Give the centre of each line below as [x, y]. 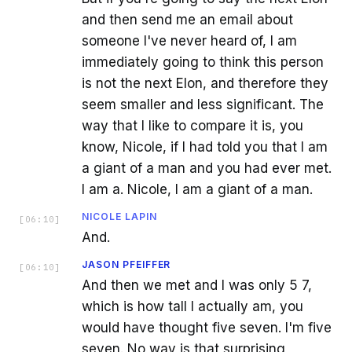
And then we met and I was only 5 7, [197, 285]
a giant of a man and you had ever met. [207, 168]
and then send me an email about [187, 19]
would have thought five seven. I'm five [207, 327]
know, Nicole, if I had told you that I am [205, 147]
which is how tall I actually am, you [192, 306]
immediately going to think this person [203, 62]
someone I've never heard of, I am [189, 40]
